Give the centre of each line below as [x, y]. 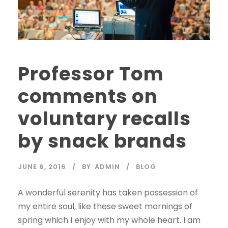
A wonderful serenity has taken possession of [108, 193]
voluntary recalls [104, 119]
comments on [88, 96]
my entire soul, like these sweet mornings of [105, 207]
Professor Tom [91, 74]
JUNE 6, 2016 [42, 167]
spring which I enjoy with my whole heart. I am [109, 220]
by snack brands [102, 141]
